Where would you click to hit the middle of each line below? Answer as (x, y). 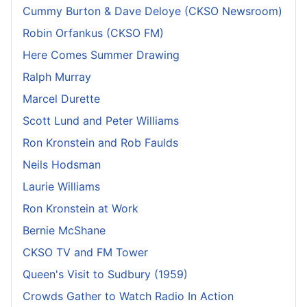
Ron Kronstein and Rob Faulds (100, 142)
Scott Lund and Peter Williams (101, 120)
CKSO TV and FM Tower (85, 252)
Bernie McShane (64, 230)
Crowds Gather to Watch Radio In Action (128, 296)
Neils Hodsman (62, 164)
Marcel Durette (61, 98)
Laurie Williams (61, 186)
